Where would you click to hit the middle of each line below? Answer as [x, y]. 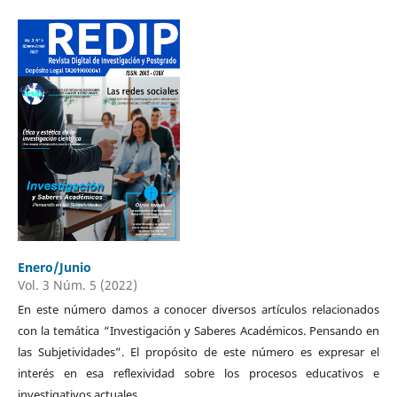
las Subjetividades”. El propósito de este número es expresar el [198, 351]
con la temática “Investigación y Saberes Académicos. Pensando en [198, 330]
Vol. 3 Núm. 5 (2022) [77, 284]
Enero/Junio [54, 267]
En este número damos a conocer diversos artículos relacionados [198, 309]
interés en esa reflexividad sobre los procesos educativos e [198, 373]
